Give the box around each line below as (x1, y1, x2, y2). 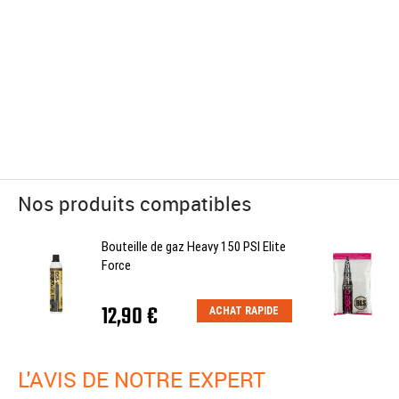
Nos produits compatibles (18, 190, 252, 216)
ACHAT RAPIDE (209, 304, 280, 317)
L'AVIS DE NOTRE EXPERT (29, 364, 265, 394)
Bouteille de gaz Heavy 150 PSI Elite (101, 238, 286, 255)
